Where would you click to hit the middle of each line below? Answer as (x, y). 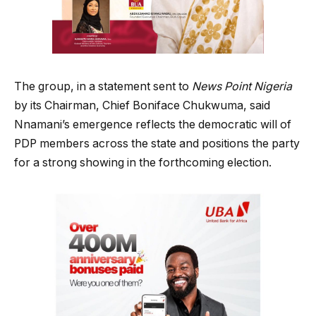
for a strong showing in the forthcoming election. (143, 162)
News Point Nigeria (242, 86)
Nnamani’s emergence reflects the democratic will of (153, 124)
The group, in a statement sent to (103, 86)
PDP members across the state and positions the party (157, 143)
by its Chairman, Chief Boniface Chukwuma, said (142, 105)
